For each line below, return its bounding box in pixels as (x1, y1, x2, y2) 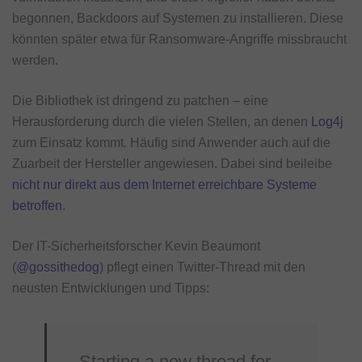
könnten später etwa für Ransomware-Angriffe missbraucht (12, 32, 347, 46)
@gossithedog (16, 259, 99, 274)
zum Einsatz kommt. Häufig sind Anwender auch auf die (12, 135, 330, 149)
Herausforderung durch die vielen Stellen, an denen (12, 114, 311, 128)
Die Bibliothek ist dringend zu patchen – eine (12, 93, 268, 107)
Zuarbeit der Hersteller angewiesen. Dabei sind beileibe (12, 156, 332, 170)
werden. (12, 53, 58, 67)
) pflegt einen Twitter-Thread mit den (99, 259, 305, 274)
